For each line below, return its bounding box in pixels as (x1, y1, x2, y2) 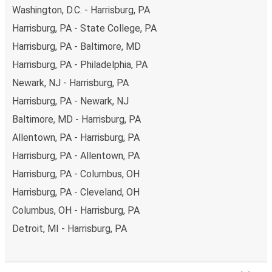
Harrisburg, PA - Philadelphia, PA (12, 58, 148, 70)
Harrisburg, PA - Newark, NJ (12, 95, 129, 107)
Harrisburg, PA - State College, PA (12, 22, 157, 34)
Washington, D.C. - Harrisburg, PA (12, 4, 150, 16)
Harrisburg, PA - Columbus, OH (12, 168, 140, 180)
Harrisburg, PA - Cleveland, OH (12, 186, 140, 198)
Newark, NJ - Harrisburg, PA (12, 76, 129, 89)
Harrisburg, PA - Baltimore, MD (12, 40, 141, 52)
